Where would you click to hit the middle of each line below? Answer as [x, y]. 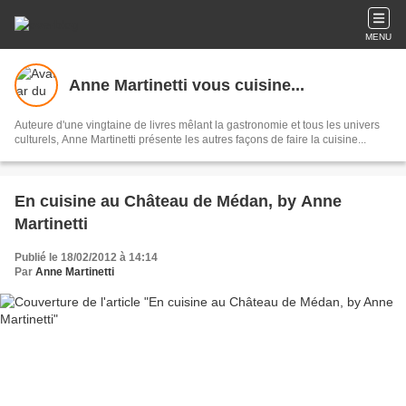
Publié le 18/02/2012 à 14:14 [86, 257]
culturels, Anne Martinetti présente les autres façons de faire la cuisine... [190, 140]
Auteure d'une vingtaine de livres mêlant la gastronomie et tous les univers [197, 125]
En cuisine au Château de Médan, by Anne [178, 201]
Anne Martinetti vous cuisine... [187, 85]
